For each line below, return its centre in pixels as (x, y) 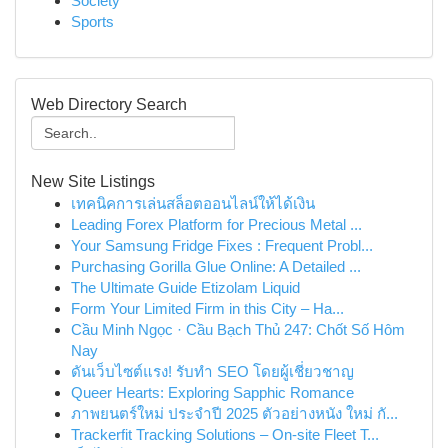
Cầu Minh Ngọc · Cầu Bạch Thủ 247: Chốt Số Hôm (238, 329)
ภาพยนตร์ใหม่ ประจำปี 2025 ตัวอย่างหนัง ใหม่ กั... (234, 413)
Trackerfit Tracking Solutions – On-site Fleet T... (225, 434)
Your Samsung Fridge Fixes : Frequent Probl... (222, 245)
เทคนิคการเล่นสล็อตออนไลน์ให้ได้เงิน (193, 203)
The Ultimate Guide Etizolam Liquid (185, 287)
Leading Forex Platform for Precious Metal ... (216, 224)
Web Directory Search (109, 104)
